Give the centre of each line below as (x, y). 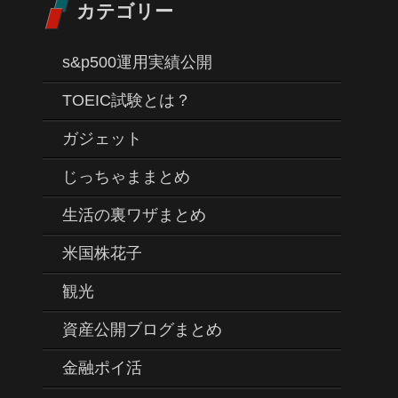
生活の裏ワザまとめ (134, 215)
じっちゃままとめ (126, 177)
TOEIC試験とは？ (127, 101)
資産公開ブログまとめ (142, 330)
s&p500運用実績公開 (137, 63)
